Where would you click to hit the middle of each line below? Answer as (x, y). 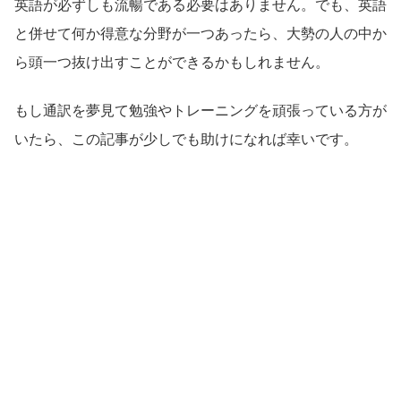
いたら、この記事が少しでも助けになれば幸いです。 (186, 139)
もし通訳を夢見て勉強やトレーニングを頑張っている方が (200, 110)
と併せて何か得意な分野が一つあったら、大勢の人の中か (200, 33)
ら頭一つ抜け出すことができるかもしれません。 (172, 62)
